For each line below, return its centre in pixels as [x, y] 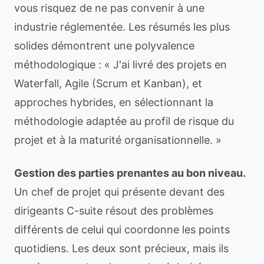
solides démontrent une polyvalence [104, 46]
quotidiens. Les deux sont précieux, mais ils [121, 248]
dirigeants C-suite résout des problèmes [114, 211]
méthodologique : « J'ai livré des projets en [121, 65]
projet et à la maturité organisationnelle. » [118, 140]
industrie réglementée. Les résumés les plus [122, 27]
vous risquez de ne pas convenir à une [109, 8]
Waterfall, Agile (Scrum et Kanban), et [108, 83]
